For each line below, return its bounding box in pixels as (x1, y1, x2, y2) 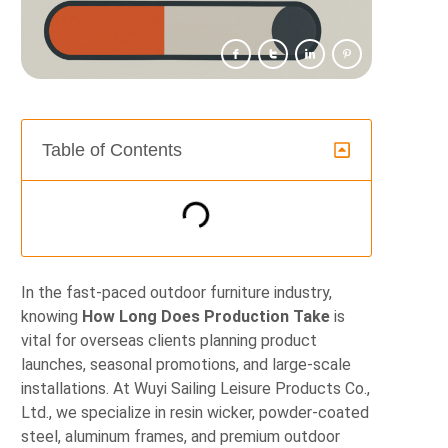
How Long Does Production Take (82, 306, 331, 326)
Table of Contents (42, 140, 183, 161)
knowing (21, 306, 83, 326)
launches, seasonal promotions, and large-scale (21, 354, 352, 374)
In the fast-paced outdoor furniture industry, (21, 282, 333, 302)
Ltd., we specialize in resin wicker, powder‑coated (21, 402, 370, 422)
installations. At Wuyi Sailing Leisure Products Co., (21, 378, 371, 398)
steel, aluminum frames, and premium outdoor (21, 426, 341, 446)
